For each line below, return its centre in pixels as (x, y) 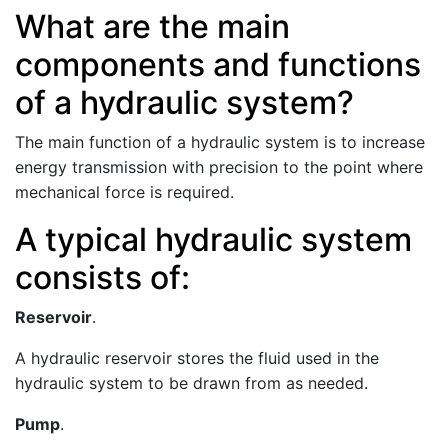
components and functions (218, 64)
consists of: (102, 277)
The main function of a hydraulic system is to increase (220, 142)
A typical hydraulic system (213, 239)
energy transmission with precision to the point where (219, 167)
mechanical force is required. (124, 192)
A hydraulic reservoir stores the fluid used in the (197, 358)
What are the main (152, 26)
